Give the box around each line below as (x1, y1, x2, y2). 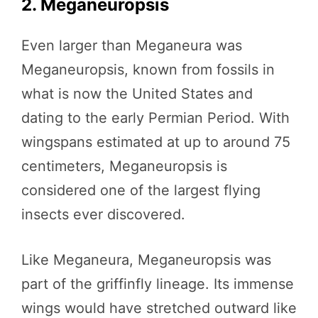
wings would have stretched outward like (21, 299, 297, 317)
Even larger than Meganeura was (21, 36, 242, 54)
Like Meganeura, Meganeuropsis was (21, 251, 271, 268)
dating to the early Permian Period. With (21, 109, 290, 126)
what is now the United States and (21, 84, 253, 102)
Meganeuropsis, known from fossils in (21, 60, 275, 78)
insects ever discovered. (21, 205, 185, 223)
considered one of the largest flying (21, 181, 261, 199)
